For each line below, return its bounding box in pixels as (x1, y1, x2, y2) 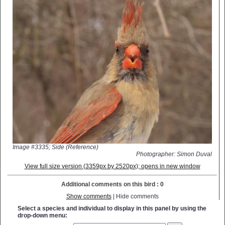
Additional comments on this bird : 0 (61, 181, 164, 188)
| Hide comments (111, 193, 159, 200)
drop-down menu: (18, 212, 67, 219)
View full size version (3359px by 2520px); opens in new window (24, 163, 200, 170)
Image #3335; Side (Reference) (13, 144, 98, 151)
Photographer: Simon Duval (136, 151, 212, 158)
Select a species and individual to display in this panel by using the (18, 205, 206, 212)
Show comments (66, 193, 111, 200)
